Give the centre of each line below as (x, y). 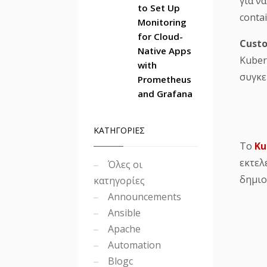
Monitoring (162, 22)
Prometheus (164, 79)
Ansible (123, 213)
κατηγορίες (119, 181)
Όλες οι (124, 164)
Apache (123, 229)
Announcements (143, 197)
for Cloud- (160, 36)
